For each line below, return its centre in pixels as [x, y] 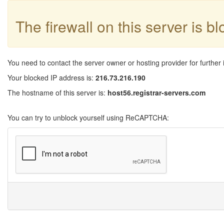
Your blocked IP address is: [51, 77]
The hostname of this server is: [57, 92]
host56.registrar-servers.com [156, 92]
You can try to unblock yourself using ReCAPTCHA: [88, 117]
